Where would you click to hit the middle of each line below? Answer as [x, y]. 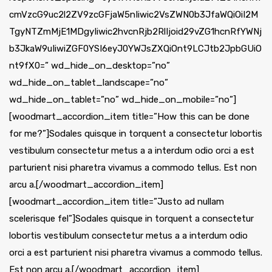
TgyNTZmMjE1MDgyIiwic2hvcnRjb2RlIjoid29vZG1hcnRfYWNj [135, 32]
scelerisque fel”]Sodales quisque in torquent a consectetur [131, 219]
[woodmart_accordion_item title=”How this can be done [129, 117]
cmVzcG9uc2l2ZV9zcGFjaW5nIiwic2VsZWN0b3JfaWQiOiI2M [134, 15]
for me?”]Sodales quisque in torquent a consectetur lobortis [136, 134]
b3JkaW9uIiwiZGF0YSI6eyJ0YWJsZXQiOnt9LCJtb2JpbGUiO [135, 49]
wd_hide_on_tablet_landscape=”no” [89, 83]
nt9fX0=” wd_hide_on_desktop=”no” [90, 66]
